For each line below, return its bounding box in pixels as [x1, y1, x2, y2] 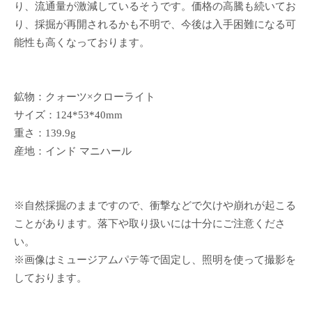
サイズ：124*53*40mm [14, 109, 123, 120]
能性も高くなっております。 [14, 36, 150, 48]
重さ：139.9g [14, 127, 76, 139]
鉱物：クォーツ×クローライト [14, 91, 155, 102]
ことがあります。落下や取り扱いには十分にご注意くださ [14, 217, 286, 229]
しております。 [14, 272, 87, 283]
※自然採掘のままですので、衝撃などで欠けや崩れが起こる [14, 199, 296, 211]
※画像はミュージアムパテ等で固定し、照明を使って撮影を [14, 253, 296, 265]
